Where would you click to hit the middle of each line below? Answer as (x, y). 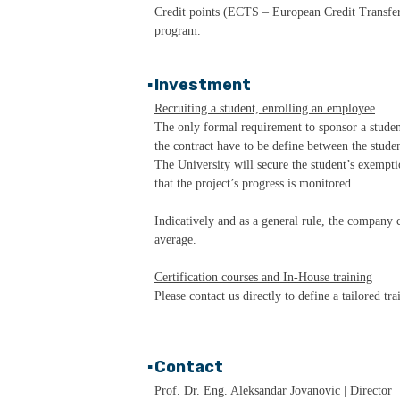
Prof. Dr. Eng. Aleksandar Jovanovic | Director (273, 391)
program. (178, 31)
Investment (203, 85)
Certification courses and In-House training (263, 277)
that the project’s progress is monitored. (254, 183)
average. (175, 240)
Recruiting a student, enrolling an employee (265, 108)
